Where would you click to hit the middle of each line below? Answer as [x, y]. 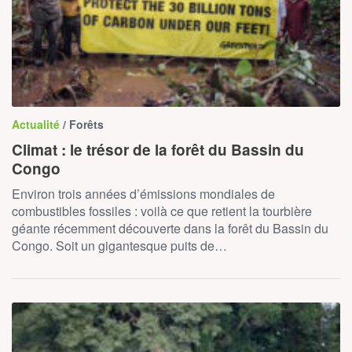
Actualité [37, 125]
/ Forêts [83, 125]
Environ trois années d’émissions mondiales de [143, 194]
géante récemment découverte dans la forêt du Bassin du [170, 229]
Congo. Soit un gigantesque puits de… [119, 246]
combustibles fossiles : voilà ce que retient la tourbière [162, 211]
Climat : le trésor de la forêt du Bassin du [158, 150]
